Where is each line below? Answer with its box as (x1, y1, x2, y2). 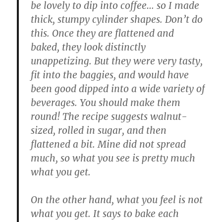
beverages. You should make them (31, 97, 181, 109)
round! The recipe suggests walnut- (31, 111, 188, 123)
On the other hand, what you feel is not (31, 194, 203, 206)
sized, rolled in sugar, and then (31, 124, 167, 137)
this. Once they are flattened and (31, 27, 174, 40)
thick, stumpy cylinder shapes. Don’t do (31, 13, 203, 26)
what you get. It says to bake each (31, 208, 179, 220)
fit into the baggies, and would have (31, 69, 189, 81)
